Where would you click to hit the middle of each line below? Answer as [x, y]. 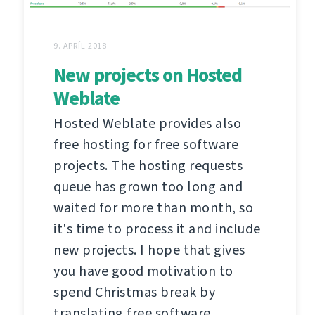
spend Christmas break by [134, 292]
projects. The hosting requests [148, 165]
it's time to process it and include [157, 229]
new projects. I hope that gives [149, 250]
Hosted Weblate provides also [147, 123]
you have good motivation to [143, 271]
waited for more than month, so [153, 207]
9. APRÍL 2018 [81, 45]
